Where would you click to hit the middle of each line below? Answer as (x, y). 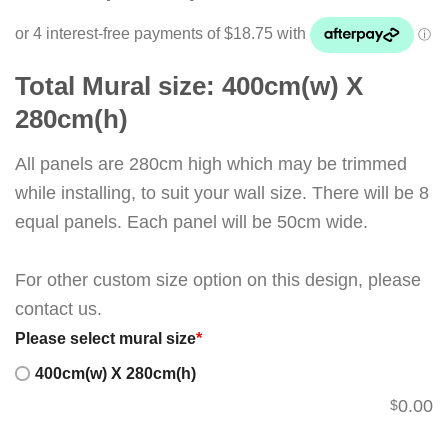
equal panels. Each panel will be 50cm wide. (191, 222)
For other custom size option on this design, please (218, 280)
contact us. (58, 309)
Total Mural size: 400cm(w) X (189, 86)
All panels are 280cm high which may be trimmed (211, 164)
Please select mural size (105, 338)
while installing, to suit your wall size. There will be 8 (222, 193)
